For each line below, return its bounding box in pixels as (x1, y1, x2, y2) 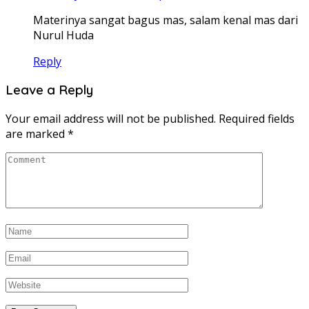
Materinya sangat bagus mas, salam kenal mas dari (33, 12, 298, 28)
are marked (6, 126, 68, 142)
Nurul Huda (33, 27, 94, 43)
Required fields (219, 111, 295, 127)
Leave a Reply (6, 81, 93, 99)
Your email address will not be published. (6, 111, 216, 127)
